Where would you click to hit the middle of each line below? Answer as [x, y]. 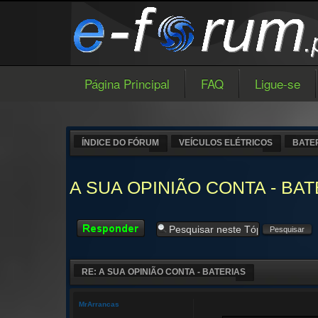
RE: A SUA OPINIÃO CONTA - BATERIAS [164, 272]
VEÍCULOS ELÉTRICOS [226, 143]
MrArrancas [99, 304]
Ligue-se [278, 83]
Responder [99, 225]
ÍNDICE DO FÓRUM [120, 143]
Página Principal [127, 83]
